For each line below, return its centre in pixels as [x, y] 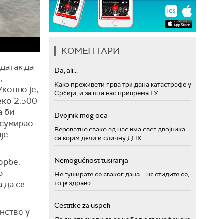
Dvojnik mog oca [81, 115]
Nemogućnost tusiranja [91, 160]
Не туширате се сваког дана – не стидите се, [122, 174]
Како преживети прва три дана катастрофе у [123, 84]
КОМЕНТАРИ [91, 51]
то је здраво [73, 183]
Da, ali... [66, 70]
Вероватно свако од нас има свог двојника [120, 129]
